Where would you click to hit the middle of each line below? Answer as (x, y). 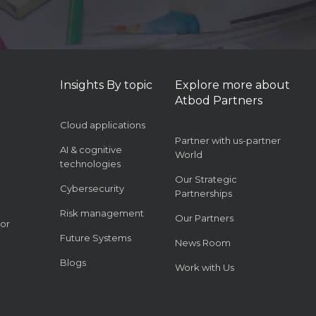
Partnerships (203, 194)
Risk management (102, 213)
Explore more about (232, 85)
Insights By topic (106, 85)
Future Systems (95, 238)
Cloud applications (102, 125)
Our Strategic (206, 180)
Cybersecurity (92, 189)
